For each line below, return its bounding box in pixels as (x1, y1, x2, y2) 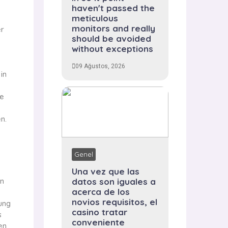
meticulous (72, 12, 118, 23)
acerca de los (72, 186, 130, 197)
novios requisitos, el (72, 196, 157, 207)
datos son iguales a (72, 176, 156, 187)
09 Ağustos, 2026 (75, 62, 125, 70)
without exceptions (72, 43, 153, 54)
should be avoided (72, 33, 151, 44)
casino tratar (72, 206, 127, 217)
